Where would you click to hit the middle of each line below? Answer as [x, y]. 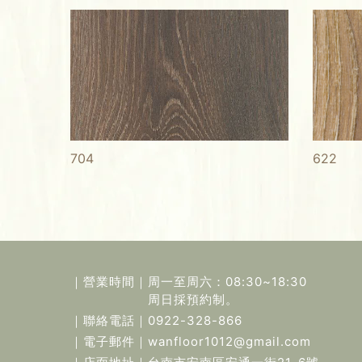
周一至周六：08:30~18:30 [227, 282]
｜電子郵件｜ [109, 342]
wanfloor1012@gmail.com [229, 342]
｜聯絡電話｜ [109, 321]
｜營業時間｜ [109, 282]
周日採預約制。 [193, 300]
